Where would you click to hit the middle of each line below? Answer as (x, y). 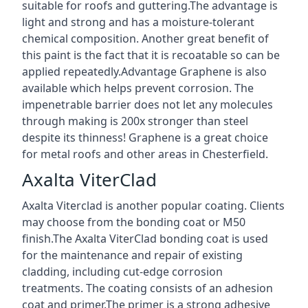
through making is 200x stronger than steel (135, 121)
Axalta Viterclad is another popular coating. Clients (153, 205)
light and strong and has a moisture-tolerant (138, 22)
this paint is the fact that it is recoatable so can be (151, 55)
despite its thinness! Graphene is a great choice (145, 137)
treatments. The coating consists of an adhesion (147, 288)
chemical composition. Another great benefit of (145, 38)
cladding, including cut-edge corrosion (122, 271)
